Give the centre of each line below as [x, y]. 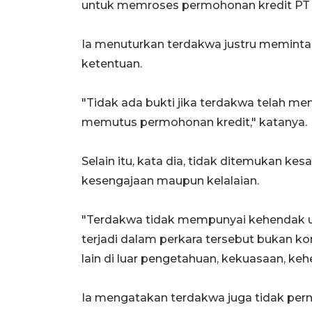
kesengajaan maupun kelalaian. [170, 181]
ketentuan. [112, 64]
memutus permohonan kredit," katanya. [194, 123]
